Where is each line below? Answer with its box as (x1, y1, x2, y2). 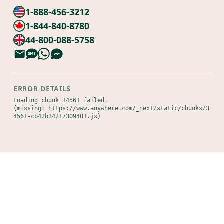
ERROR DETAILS (13, 84, 71, 93)
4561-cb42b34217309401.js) (13, 113, 101, 120)
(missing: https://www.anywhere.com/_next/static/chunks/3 (13, 105, 209, 112)
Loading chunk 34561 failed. (13, 97, 108, 104)
